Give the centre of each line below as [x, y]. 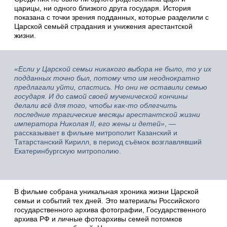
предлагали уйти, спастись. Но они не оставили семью [111, 87]
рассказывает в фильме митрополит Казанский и [96, 133]
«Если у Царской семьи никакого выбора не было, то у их [113, 69]
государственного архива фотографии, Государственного [110, 210]
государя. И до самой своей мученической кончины [101, 96]
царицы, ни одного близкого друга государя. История [103, 8]
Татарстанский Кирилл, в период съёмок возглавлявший [108, 142]
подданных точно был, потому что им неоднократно [107, 78]
